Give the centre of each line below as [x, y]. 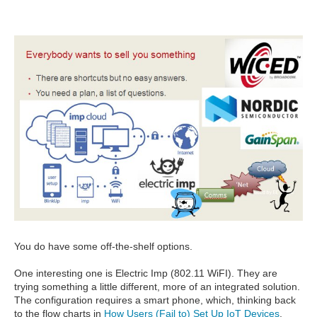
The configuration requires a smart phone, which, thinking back [155, 300]
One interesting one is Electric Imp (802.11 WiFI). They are [146, 273]
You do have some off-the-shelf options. [103, 246]
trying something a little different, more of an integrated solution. [157, 286]
